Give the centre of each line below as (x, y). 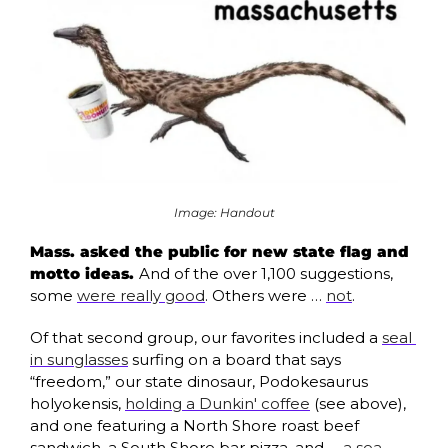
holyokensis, (77, 403)
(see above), (358, 403)
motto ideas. (84, 273)
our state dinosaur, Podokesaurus (241, 381)
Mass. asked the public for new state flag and (219, 251)
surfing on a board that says (234, 359)
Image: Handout (224, 212)
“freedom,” (72, 381)
